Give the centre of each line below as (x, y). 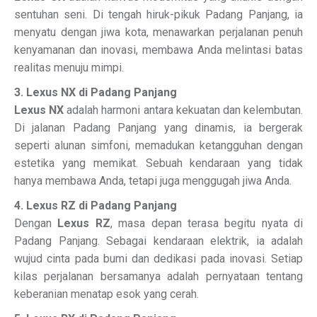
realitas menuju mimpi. (69, 68)
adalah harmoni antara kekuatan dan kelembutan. (184, 110)
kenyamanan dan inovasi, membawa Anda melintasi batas (158, 50)
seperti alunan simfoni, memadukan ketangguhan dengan (158, 145)
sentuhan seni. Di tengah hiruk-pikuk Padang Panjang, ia (158, 15)
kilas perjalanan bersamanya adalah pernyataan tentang (158, 276)
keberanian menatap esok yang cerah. (106, 294)
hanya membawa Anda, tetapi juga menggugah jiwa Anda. (153, 181)
